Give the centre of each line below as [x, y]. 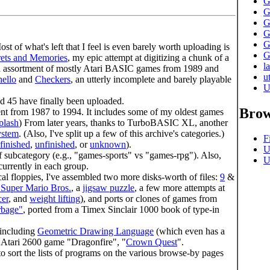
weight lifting [55, 198]
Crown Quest [152, 242]
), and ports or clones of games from [149, 198]
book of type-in [189, 209]
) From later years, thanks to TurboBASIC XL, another [123, 122]
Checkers [53, 79]
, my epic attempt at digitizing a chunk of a [148, 57]
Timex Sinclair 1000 [120, 209]
